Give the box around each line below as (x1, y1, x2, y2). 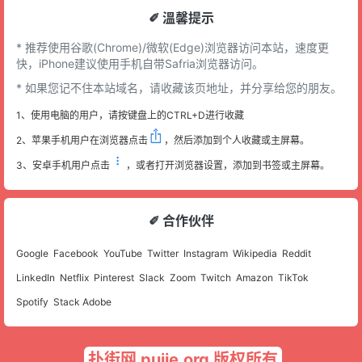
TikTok (278, 271, 309, 284)
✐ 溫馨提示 (148, 10, 214, 26)
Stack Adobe (53, 296, 112, 308)
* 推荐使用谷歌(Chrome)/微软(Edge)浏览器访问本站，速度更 (16, 40, 329, 54)
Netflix (60, 271, 89, 284)
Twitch (200, 271, 231, 284)
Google (16, 247, 48, 259)
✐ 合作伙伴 (148, 213, 214, 229)
